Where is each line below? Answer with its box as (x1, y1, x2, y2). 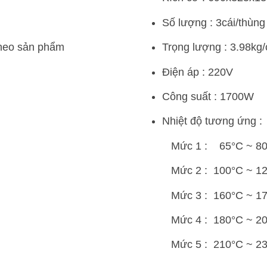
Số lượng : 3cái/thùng (162, 16, 265, 29)
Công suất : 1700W (162, 91, 254, 103)
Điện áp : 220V (162, 66, 233, 78)
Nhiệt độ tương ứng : (162, 115, 262, 128)
